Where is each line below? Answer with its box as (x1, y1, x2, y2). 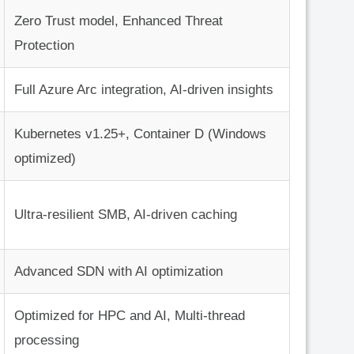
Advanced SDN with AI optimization (14, 264, 223, 280)
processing (14, 333, 79, 348)
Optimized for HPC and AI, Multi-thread (14, 308, 245, 324)
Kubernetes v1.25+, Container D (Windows (14, 126, 266, 142)
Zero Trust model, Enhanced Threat (14, 13, 223, 29)
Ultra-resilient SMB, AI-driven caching (14, 207, 237, 223)
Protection (14, 38, 74, 54)
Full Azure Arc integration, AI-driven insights (14, 82, 273, 98)
